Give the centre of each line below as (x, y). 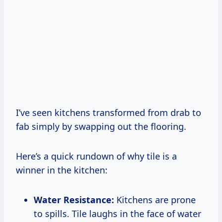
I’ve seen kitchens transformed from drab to (109, 113)
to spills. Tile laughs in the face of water (117, 214)
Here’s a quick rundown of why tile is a (96, 156)
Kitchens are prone (155, 200)
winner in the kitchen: (62, 170)
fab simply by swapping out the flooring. (101, 127)
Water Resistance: (74, 200)
